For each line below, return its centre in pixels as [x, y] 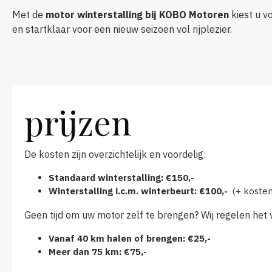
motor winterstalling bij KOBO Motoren [137, 14]
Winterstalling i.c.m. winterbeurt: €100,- [139, 191]
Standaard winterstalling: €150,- [121, 177]
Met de [29, 14]
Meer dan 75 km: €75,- [98, 251]
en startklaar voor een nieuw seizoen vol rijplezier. [122, 29]
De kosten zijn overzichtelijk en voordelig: [115, 154]
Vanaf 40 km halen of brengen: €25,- [130, 238]
